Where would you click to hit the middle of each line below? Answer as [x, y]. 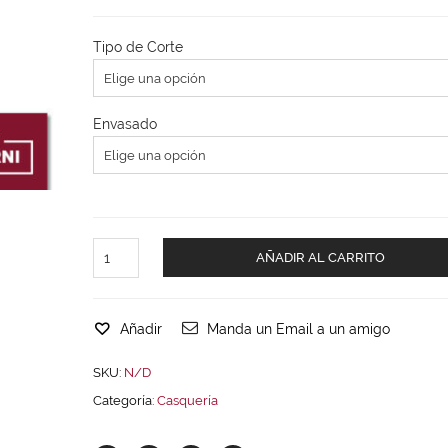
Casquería [187, 400]
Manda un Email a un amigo [298, 328]
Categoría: [124, 400]
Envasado [124, 123]
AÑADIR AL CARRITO [320, 257]
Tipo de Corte [137, 46]
